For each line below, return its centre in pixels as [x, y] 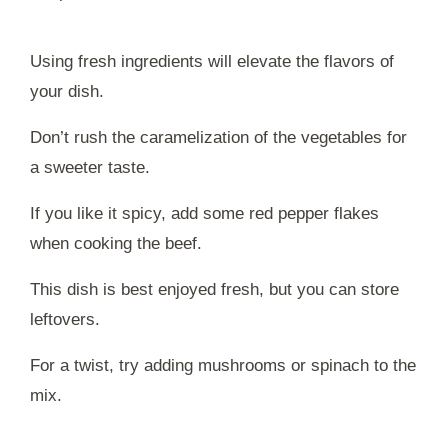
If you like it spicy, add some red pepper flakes [204, 214]
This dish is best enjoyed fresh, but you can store [214, 290]
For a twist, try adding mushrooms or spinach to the [223, 366]
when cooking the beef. [116, 244]
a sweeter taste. [90, 168]
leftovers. [65, 320]
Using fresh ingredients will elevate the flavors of [212, 62]
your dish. [67, 92]
